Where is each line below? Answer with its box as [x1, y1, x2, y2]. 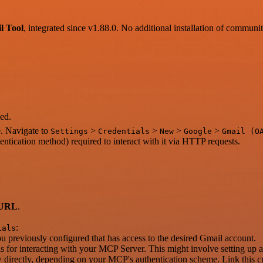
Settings [50, 126, 88, 136]
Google [184, 126, 212, 136]
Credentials [98, 126, 150, 136]
